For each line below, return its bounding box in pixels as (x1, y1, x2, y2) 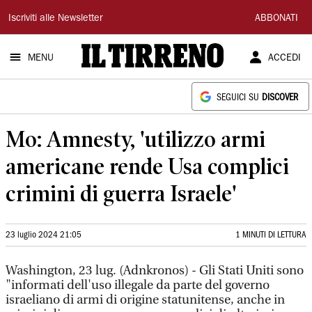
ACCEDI (267, 54, 301, 63)
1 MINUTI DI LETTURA (235, 231, 306, 239)
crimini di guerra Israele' (6, 180, 237, 206)
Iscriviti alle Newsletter (8, 14, 102, 24)
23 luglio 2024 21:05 (6, 231, 81, 239)
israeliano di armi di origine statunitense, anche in (6, 292, 285, 307)
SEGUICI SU (217, 94, 262, 102)
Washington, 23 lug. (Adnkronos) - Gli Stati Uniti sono (6, 263, 304, 278)
